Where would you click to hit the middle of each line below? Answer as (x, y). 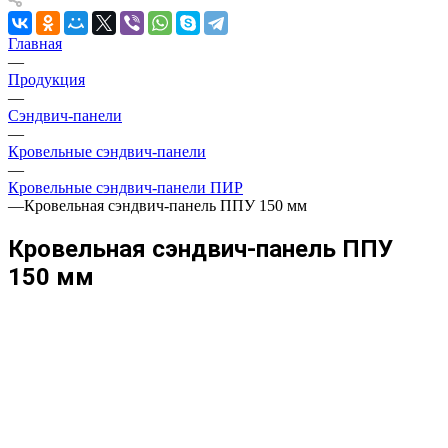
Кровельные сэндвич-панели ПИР (125, 187)
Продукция (46, 79)
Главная (35, 43)
